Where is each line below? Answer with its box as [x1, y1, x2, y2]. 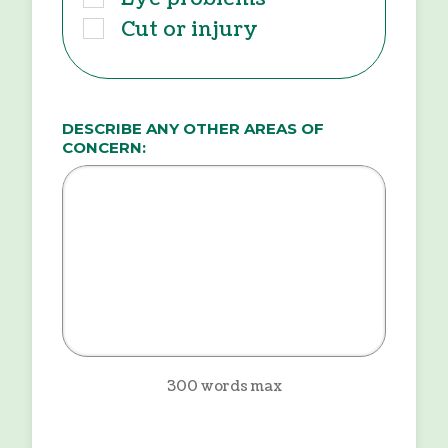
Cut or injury [121, 15, 258, 44]
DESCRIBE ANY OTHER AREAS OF [62, 118, 324, 138]
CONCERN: [62, 137, 146, 157]
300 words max [166, 376, 282, 396]
